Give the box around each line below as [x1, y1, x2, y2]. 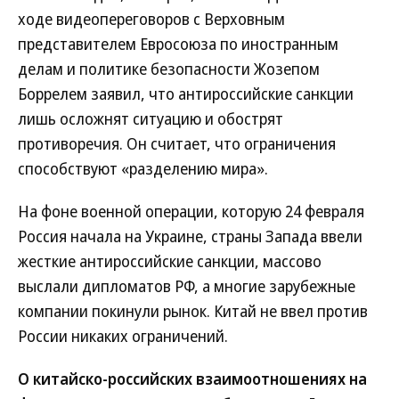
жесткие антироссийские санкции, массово [18, 250, 322, 272]
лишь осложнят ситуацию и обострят [18, 108, 283, 129]
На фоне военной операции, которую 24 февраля [18, 200, 364, 222]
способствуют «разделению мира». [18, 158, 268, 179]
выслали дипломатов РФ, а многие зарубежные [18, 275, 355, 297]
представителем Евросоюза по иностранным [18, 33, 338, 54]
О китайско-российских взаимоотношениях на [18, 368, 367, 389]
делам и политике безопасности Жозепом [18, 58, 320, 79]
